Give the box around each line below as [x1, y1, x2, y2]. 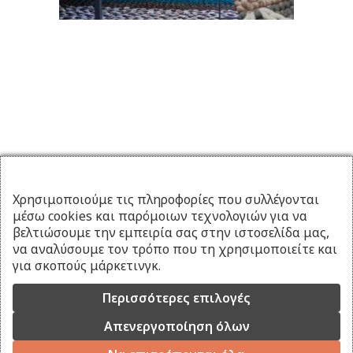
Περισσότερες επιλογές [102, 289, 251, 307]
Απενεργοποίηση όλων [103, 318, 250, 335]
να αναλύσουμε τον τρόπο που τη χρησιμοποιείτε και [13, 240, 337, 258]
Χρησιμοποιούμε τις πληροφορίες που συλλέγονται [13, 191, 319, 208]
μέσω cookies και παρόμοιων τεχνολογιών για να [13, 207, 307, 225]
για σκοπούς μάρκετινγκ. [13, 257, 161, 274]
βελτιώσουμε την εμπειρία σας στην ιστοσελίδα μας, [13, 224, 329, 241]
